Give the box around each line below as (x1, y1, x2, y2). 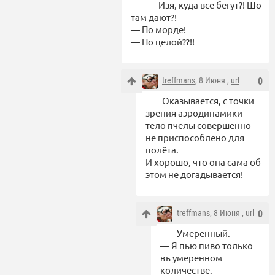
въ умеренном (160, 252, 222, 264)
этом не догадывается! (145, 168, 243, 180)
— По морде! (131, 23, 188, 36)
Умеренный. (177, 227, 232, 239)
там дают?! (131, 11, 179, 23)
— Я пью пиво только (160, 239, 253, 252)
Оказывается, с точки (162, 95, 254, 107)
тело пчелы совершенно (145, 119, 251, 131)
